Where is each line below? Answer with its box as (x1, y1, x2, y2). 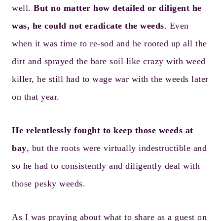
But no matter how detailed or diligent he (34, 3, 202, 13)
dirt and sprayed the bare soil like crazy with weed (12, 56, 206, 66)
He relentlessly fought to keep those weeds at (12, 125, 193, 135)
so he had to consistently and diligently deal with (12, 161, 200, 171)
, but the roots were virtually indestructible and (26, 143, 207, 153)
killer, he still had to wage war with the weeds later (12, 74, 209, 84)
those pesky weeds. (12, 179, 85, 188)
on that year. (12, 92, 60, 102)
